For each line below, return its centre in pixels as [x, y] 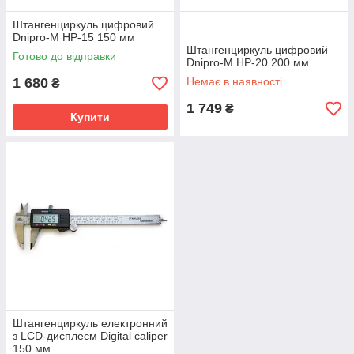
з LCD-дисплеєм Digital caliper [90, 336]
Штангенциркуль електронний [90, 323]
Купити [90, 117]
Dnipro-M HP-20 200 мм [248, 62]
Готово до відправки [64, 56]
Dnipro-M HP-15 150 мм [74, 37]
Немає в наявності [234, 81]
